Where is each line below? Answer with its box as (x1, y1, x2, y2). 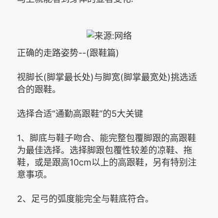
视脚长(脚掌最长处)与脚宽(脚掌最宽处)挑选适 (17, 72, 197, 83)
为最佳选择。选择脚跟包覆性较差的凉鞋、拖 (17, 145, 192, 156)
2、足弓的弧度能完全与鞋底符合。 (17, 194, 154, 204)
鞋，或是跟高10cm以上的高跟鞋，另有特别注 (17, 157, 197, 168)
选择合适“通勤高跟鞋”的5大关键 (17, 109, 143, 119)
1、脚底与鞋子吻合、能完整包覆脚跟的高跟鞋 (17, 133, 196, 144)
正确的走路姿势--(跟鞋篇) (17, 48, 119, 58)
